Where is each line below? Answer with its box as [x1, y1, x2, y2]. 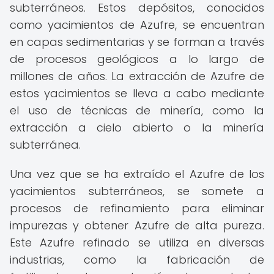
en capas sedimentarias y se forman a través [10, 34, 264, 50]
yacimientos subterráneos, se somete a [10, 183, 264, 199]
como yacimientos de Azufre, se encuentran [10, 17, 264, 32]
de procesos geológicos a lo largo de [10, 51, 264, 67]
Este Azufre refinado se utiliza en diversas [10, 235, 264, 250]
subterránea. [10, 137, 81, 152]
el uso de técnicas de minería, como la [10, 103, 264, 118]
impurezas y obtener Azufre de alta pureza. [10, 218, 264, 233]
